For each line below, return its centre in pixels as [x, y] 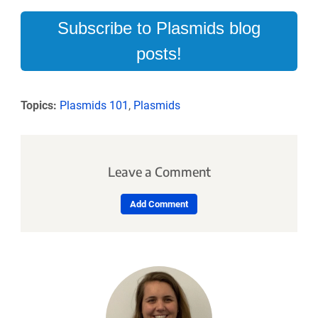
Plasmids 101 [94, 106]
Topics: [38, 106]
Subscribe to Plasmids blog [159, 28]
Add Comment [159, 204]
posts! [159, 54]
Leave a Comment [159, 171]
